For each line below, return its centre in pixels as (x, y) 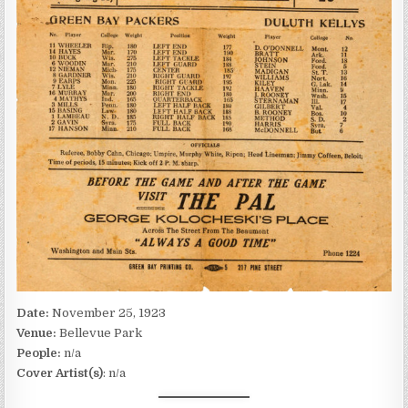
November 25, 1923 (109, 312)
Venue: (38, 332)
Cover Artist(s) (60, 372)
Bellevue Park (101, 332)
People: (39, 352)
